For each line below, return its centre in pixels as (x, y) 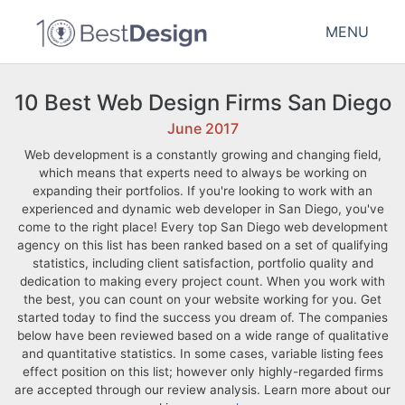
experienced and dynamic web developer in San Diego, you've (202, 209)
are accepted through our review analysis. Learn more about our (202, 390)
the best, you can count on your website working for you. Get (202, 299)
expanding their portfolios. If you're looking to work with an (202, 191)
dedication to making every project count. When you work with (202, 281)
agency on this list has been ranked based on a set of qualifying (202, 245)
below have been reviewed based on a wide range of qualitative (202, 335)
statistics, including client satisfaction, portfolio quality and (202, 263)
